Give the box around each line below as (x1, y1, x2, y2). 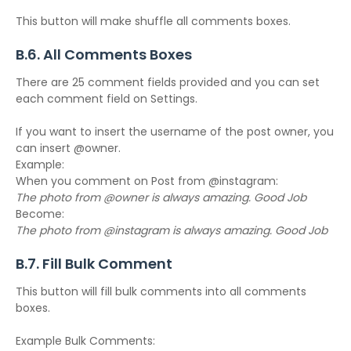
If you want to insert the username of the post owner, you (16, 124, 334, 139)
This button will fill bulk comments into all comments (16, 284, 306, 299)
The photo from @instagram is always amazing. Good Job (16, 223, 327, 238)
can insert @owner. (16, 140, 121, 156)
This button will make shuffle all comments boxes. (16, 13, 291, 29)
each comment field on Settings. (16, 91, 197, 107)
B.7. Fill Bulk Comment (16, 254, 172, 273)
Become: (16, 206, 64, 222)
